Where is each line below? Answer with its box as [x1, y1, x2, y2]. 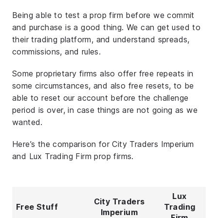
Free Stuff [16, 201, 58, 212]
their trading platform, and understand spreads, [12, 34, 190, 44]
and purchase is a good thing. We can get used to [12, 22, 201, 32]
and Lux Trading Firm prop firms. [12, 151, 134, 161]
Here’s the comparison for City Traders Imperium [12, 139, 194, 149]
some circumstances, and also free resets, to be [12, 80, 194, 91]
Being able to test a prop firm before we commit [12, 10, 195, 20]
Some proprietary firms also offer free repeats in [12, 68, 194, 78]
